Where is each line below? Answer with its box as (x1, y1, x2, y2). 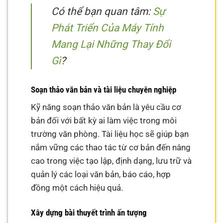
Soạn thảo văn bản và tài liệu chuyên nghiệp (31, 84, 177, 95)
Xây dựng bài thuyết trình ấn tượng (31, 207, 147, 218)
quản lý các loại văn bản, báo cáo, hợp (31, 169, 171, 180)
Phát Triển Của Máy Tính (51, 22, 164, 34)
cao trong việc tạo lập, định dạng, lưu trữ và (31, 156, 192, 166)
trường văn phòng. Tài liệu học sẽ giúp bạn (31, 129, 189, 139)
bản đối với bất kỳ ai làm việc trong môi (31, 115, 177, 126)
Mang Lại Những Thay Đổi (51, 38, 171, 51)
